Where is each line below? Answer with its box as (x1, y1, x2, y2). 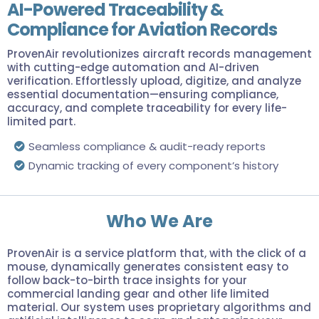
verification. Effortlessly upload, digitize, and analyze (7, 73, 301, 88)
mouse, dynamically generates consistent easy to (7, 259, 288, 274)
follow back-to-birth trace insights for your (7, 273, 247, 288)
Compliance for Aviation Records (7, 18, 277, 41)
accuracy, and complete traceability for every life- (7, 100, 287, 115)
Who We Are (106, 209, 213, 233)
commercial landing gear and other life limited (7, 286, 269, 301)
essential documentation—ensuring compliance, (7, 87, 278, 102)
